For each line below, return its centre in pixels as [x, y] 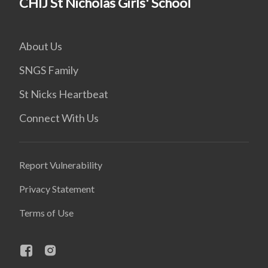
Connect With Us [59, 118]
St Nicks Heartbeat [64, 94]
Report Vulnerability [61, 165]
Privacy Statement [57, 188]
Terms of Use [46, 212]
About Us [41, 46]
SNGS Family [49, 70]
